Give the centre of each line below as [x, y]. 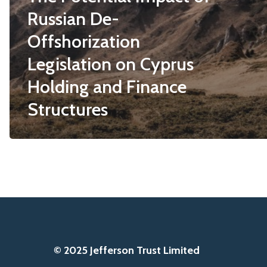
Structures [68, 110]
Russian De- [73, 19]
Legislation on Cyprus [111, 64]
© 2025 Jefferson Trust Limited [127, 251]
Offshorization [84, 42]
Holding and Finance [107, 87]
